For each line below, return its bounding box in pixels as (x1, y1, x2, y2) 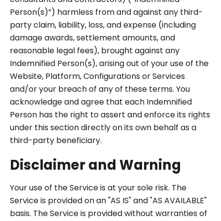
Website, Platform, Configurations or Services (10, 71, 185, 82)
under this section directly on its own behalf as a (10, 122, 196, 133)
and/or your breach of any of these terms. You (10, 83, 190, 95)
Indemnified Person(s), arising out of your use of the (10, 58, 209, 69)
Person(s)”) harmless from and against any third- (10, 6, 203, 18)
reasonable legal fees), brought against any (10, 45, 180, 56)
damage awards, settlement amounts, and (10, 32, 175, 43)
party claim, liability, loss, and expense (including (10, 19, 196, 31)
